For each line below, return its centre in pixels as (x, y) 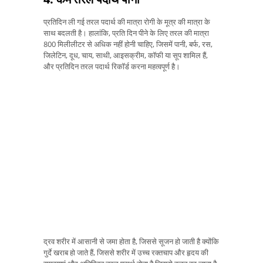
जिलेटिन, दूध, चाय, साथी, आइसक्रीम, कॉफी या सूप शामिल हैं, (126, 55)
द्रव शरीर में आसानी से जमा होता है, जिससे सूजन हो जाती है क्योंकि (131, 241)
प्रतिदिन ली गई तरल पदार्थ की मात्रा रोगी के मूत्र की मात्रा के (127, 22)
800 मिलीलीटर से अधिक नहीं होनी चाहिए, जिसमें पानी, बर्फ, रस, (128, 44)
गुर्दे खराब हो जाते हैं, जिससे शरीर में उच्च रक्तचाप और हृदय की (126, 252)
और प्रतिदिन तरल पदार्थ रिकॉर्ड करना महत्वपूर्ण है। (112, 67)
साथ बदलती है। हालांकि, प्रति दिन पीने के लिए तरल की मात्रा (126, 33)
